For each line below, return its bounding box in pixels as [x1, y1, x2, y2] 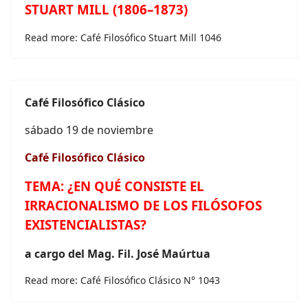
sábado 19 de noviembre [25, 122, 153, 137]
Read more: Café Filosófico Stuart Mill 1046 [25, 31, 221, 44]
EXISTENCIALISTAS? [25, 216, 146, 233]
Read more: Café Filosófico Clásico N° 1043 [25, 274, 220, 287]
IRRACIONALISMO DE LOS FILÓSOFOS [25, 197, 262, 214]
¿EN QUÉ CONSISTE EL [67, 177, 204, 195]
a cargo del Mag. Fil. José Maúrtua [25, 246, 210, 261]
